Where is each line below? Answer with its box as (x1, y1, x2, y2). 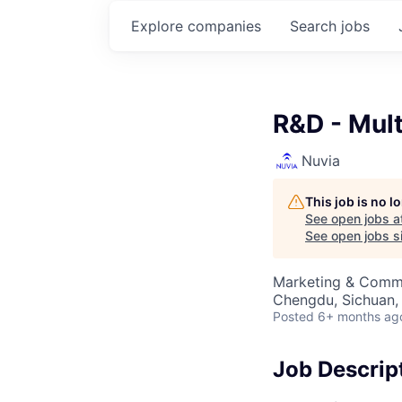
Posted (273, 309, 314, 324)
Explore (131, 17, 188, 35)
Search (290, 17, 341, 35)
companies (188, 17, 261, 35)
